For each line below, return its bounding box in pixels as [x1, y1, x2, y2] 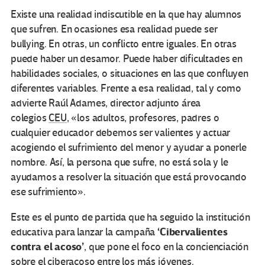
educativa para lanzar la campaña [11, 226, 158, 239]
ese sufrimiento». [11, 186, 86, 199]
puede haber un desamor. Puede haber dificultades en [11, 53, 243, 66]
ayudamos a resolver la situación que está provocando [11, 171, 247, 184]
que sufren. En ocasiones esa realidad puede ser [11, 23, 218, 36]
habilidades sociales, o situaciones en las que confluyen [11, 67, 248, 80]
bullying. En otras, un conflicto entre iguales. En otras [11, 38, 237, 51]
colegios [11, 112, 49, 125]
